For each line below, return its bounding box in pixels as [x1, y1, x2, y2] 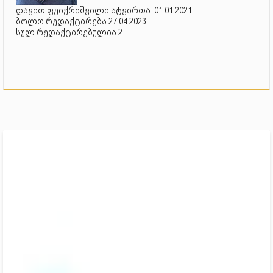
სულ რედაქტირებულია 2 [16, 26, 122, 38]
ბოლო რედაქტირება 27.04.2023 [16, 15, 146, 27]
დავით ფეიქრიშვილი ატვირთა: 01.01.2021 [16, 4, 192, 16]
